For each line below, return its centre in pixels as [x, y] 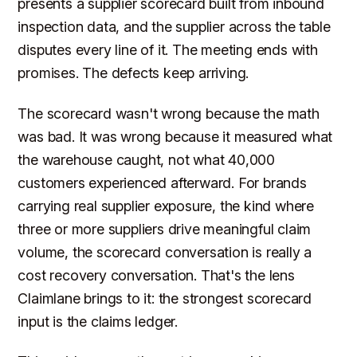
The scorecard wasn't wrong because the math [169, 113]
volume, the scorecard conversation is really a [165, 252]
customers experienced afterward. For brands [162, 182]
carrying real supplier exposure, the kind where [166, 206]
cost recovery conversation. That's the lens [156, 275]
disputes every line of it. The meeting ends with [168, 49]
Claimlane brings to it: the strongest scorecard [165, 298]
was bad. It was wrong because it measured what [175, 136]
